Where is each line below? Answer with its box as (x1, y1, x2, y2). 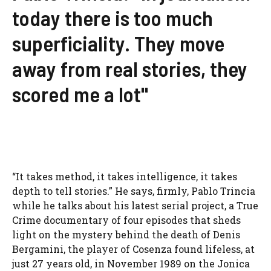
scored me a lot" (12, 81, 148, 107)
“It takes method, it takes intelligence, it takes (12, 170, 237, 183)
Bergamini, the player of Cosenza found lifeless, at (12, 243, 255, 256)
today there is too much (12, 5, 213, 31)
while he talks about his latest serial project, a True (12, 199, 258, 212)
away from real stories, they (12, 56, 247, 82)
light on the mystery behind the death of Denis (12, 228, 240, 241)
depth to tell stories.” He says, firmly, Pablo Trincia (12, 184, 255, 198)
